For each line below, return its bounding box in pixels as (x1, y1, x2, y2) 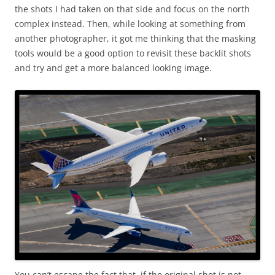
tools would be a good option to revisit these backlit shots (15, 47, 251, 59)
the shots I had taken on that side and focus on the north (15, 2, 250, 15)
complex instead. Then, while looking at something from (15, 17, 246, 29)
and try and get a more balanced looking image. (15, 61, 212, 74)
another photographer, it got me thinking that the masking (15, 32, 256, 44)
